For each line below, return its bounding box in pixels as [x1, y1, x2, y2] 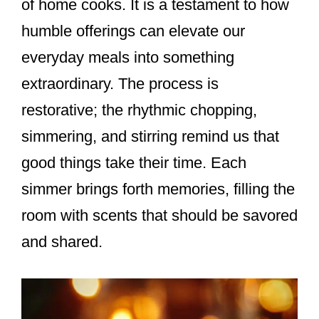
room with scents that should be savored [21, 206, 298, 225]
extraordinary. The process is [21, 75, 219, 93]
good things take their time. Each [21, 154, 246, 172]
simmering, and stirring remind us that [21, 127, 279, 146]
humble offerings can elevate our [21, 22, 245, 41]
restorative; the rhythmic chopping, [21, 101, 257, 120]
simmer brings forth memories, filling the [21, 180, 295, 199]
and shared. [21, 233, 103, 251]
